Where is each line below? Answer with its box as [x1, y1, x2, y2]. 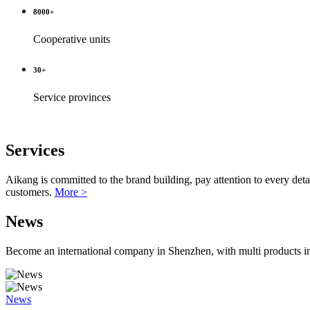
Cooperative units [33, 33, 110, 45]
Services [6, 140, 64, 159]
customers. [6, 185, 55, 198]
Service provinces [33, 91, 111, 103]
